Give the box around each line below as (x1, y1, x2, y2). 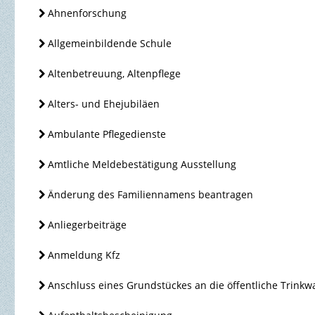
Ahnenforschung (48, 6, 127, 20)
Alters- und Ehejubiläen (48, 97, 160, 111)
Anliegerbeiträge (48, 218, 127, 232)
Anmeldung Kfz (48, 248, 121, 262)
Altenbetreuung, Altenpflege (48, 67, 181, 81)
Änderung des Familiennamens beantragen (48, 188, 254, 202)
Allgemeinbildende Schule (48, 37, 172, 51)
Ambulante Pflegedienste (48, 127, 167, 141)
